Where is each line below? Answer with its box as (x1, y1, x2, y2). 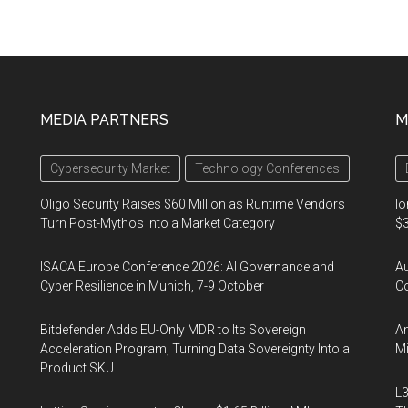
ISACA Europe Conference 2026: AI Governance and (40, 260, 334, 275)
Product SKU (40, 361, 114, 376)
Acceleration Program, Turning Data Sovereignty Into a (40, 342, 350, 357)
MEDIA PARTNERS (40, 111, 168, 129)
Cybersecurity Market (50, 161, 170, 177)
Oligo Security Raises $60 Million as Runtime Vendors (40, 197, 345, 212)
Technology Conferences (195, 161, 340, 177)
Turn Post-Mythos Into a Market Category (40, 216, 275, 231)
